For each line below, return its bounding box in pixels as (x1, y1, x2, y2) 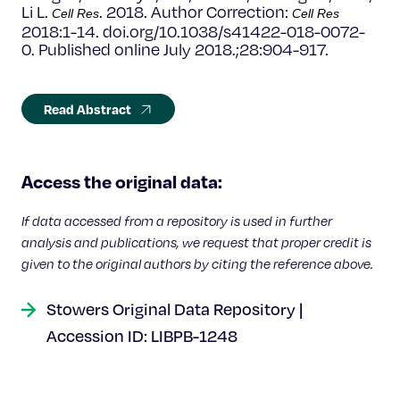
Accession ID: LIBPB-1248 (46, 326, 237, 346)
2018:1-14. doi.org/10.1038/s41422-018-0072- (21, 21, 365, 41)
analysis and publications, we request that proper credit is (21, 234, 371, 250)
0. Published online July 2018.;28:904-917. (21, 39, 329, 59)
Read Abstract (44, 101, 131, 117)
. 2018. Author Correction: (99, 2, 288, 21)
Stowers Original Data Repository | (46, 299, 303, 319)
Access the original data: (21, 170, 222, 193)
